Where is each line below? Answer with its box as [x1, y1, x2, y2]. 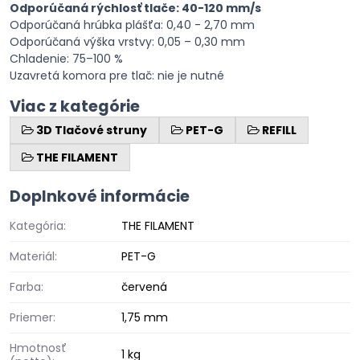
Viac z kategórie [10, 96, 140, 117]
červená [121, 279, 167, 295]
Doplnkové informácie [10, 186, 190, 207]
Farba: [10, 279, 43, 295]
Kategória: [10, 218, 66, 234]
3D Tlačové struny [36, 122, 147, 138]
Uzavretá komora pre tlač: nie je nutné [10, 67, 224, 84]
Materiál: [10, 248, 57, 264]
